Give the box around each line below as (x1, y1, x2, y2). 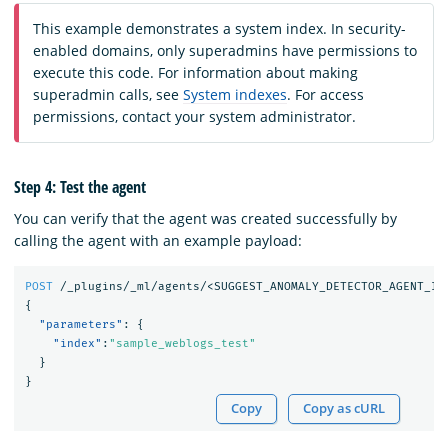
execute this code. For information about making (33, 63, 358, 83)
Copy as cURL (303, 399, 386, 417)
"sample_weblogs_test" (108, 337, 256, 351)
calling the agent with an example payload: (14, 230, 302, 250)
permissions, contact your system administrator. (33, 107, 356, 127)
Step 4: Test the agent (14, 175, 146, 198)
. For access (287, 85, 364, 105)
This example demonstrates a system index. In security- (33, 19, 406, 39)
